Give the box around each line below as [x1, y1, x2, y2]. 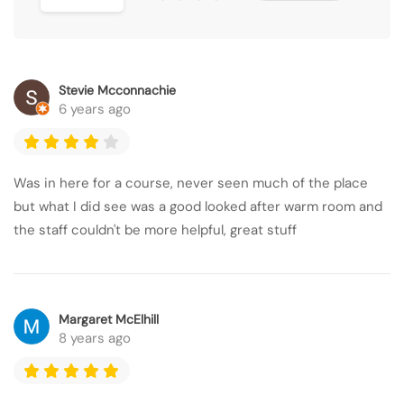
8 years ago [59, 329, 131, 347]
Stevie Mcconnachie [59, 82, 176, 98]
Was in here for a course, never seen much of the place [14, 174, 368, 192]
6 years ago [59, 100, 131, 118]
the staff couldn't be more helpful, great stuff [14, 221, 297, 239]
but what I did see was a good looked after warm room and [14, 197, 382, 216]
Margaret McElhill [59, 311, 159, 327]
